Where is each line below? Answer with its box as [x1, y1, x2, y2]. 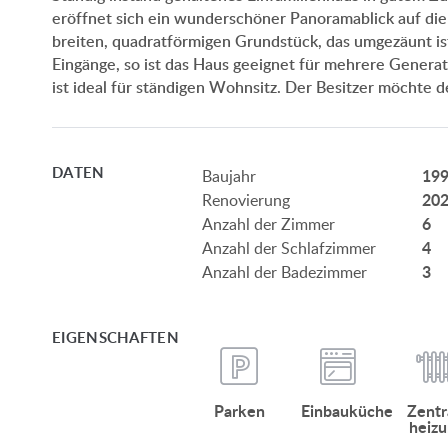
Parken [213, 398, 265, 422]
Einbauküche [300, 398, 393, 422]
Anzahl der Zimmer [202, 212, 335, 235]
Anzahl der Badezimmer [202, 260, 367, 283]
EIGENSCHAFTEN [52, 326, 179, 348]
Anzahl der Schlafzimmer [202, 236, 376, 259]
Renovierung [202, 188, 290, 211]
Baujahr [202, 164, 256, 187]
